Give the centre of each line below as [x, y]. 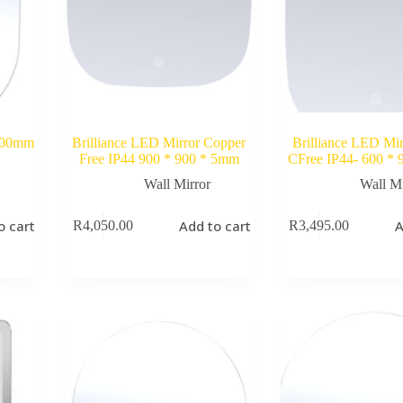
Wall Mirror [177, 184]
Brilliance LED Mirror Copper [159, 142]
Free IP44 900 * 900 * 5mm [159, 158]
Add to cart [215, 226]
